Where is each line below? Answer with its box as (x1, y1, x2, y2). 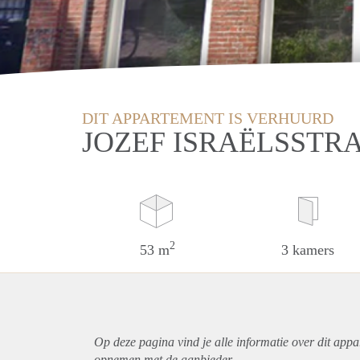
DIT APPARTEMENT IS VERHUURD (82, 108, 333, 127)
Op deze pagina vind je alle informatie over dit (94, 334, 333, 349)
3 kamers (281, 241, 335, 258)
